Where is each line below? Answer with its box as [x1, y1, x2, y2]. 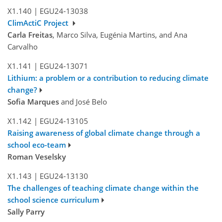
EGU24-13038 [39, 6, 88, 16]
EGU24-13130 [39, 171, 88, 181]
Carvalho [7, 42, 38, 52]
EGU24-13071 [39, 61, 88, 71]
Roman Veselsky [7, 152, 66, 162]
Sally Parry [7, 207, 45, 217]
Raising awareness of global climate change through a [7, 128, 200, 138]
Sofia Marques [7, 97, 59, 107]
